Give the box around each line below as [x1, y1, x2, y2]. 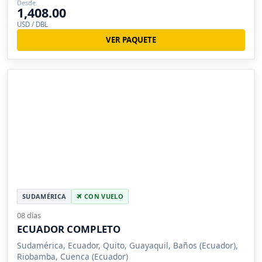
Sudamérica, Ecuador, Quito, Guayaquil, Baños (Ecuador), [17, 239, 238, 251]
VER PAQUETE [106, 34, 156, 45]
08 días [17, 209, 41, 220]
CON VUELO [82, 191, 123, 201]
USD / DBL [17, 20, 48, 29]
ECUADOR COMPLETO [17, 222, 120, 236]
